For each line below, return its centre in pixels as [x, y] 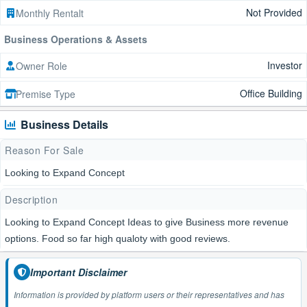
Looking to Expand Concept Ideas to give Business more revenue [147, 222]
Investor [285, 65]
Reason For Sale [45, 150]
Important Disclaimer [78, 272]
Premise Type [46, 94]
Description [32, 199]
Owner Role [41, 65]
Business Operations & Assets [76, 39]
